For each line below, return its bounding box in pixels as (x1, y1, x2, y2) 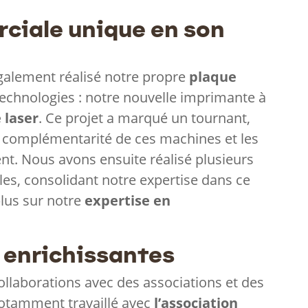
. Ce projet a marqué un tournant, (38, 109, 251, 128)
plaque (189, 67, 237, 87)
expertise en (85, 191, 171, 210)
